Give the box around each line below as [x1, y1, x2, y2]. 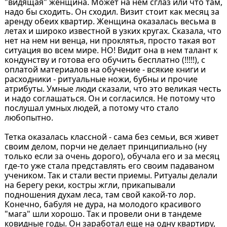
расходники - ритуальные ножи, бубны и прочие [4, 73, 198, 85]
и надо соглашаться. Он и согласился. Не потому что [4, 92, 215, 104]
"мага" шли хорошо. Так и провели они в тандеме [4, 208, 202, 219]
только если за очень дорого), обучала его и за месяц [4, 150, 219, 162]
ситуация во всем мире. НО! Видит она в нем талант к [4, 44, 217, 56]
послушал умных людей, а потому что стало [4, 102, 179, 113]
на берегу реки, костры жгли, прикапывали [4, 179, 175, 191]
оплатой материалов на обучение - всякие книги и [4, 63, 206, 75]
